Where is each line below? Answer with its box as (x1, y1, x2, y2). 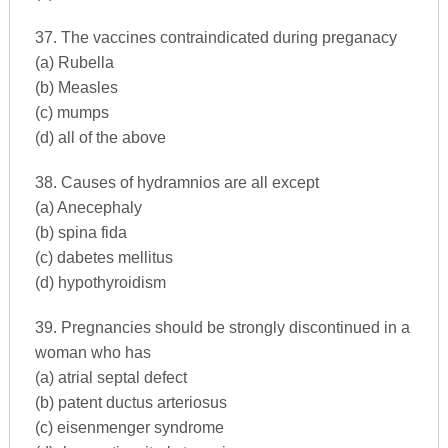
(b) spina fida (34, 223, 127, 241)
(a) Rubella (34, 53, 114, 71)
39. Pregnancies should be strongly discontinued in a (34, 318, 410, 336)
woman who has (34, 343, 151, 361)
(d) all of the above (34, 128, 166, 146)
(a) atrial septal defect (34, 368, 187, 386)
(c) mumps (34, 103, 109, 121)
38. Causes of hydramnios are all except (34, 173, 319, 191)
